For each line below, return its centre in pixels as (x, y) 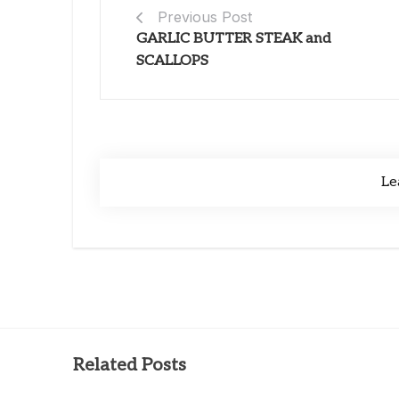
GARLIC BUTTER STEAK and (234, 38)
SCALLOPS (172, 61)
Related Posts (130, 366)
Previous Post (205, 16)
